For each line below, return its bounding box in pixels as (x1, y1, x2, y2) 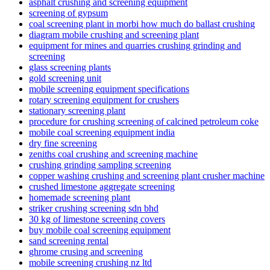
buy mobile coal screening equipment (29, 224, 171, 235)
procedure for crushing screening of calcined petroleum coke (29, 116, 259, 127)
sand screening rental (29, 235, 108, 246)
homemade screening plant (29, 192, 130, 202)
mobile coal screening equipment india (29, 127, 175, 137)
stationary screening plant (29, 105, 125, 116)
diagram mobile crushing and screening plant (29, 29, 199, 40)
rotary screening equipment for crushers (29, 94, 179, 105)
